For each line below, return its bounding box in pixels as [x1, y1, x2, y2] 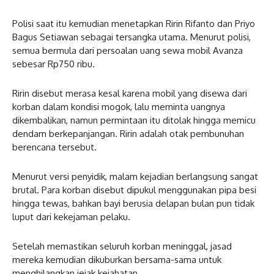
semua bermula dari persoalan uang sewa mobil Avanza [12, 44, 243, 56]
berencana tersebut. [12, 141, 97, 153]
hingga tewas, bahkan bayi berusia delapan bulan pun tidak [12, 197, 254, 209]
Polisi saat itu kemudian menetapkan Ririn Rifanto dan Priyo [12, 17, 255, 29]
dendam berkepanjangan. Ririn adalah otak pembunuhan [12, 127, 244, 139]
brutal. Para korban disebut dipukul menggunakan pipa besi [12, 183, 256, 196]
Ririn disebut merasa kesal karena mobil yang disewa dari [12, 87, 247, 99]
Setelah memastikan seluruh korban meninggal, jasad [12, 240, 232, 252]
